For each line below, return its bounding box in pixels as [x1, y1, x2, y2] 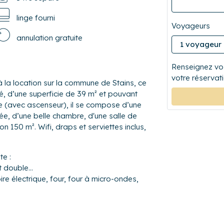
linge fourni [16, 12, 55, 22]
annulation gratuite [16, 32, 82, 42]
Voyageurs [171, 20, 210, 30]
